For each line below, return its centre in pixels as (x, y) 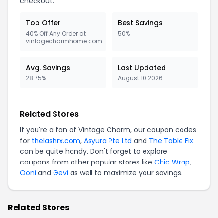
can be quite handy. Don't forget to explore (94, 151)
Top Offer (43, 23)
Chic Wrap (172, 162)
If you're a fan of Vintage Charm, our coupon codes (108, 130)
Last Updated (142, 68)
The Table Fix (171, 141)
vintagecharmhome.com (64, 41)
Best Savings (140, 23)
